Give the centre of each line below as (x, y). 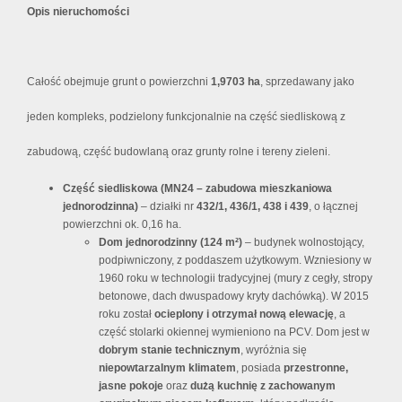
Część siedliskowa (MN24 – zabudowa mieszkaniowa (197, 189)
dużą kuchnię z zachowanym (263, 386)
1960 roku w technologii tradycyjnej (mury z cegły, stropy (236, 279)
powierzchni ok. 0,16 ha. (122, 225)
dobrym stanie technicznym (170, 350)
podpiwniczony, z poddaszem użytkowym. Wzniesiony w (235, 261)
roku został (127, 315)
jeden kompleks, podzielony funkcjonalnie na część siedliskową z (186, 117)
